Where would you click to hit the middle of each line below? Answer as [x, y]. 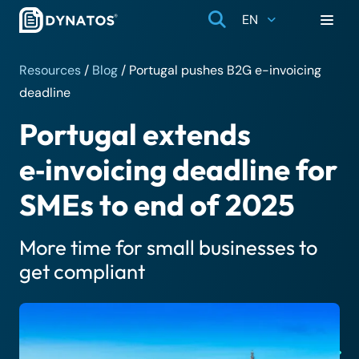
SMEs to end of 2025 [157, 205]
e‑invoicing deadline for [178, 169]
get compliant [82, 271]
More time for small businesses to [168, 247]
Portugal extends [135, 134]
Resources [50, 70]
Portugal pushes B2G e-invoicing [225, 70]
